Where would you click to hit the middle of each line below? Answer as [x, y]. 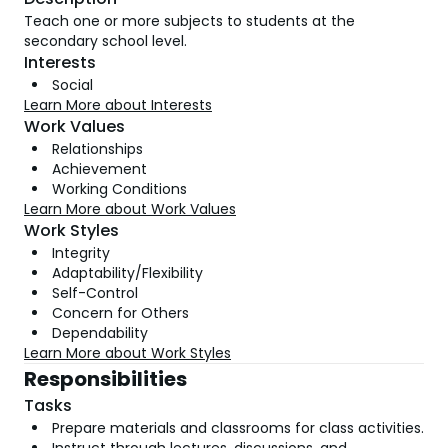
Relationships [97, 149]
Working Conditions [119, 189]
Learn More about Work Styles [127, 353]
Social [72, 85]
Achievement [99, 169]
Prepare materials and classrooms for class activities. [238, 428]
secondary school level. [105, 41]
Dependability [100, 333]
